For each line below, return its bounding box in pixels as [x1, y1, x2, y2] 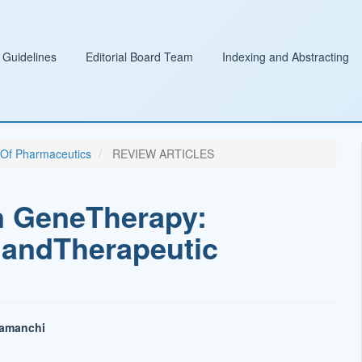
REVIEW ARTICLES [108, 145, 214, 162]
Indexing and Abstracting [222, 48, 349, 65]
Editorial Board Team [86, 48, 193, 65]
